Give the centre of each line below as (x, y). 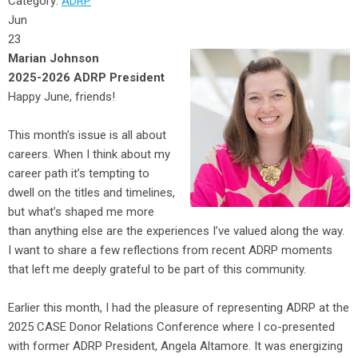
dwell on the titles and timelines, (91, 192)
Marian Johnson (54, 58)
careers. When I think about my (89, 154)
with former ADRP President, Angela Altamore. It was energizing (175, 346)
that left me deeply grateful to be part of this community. (157, 269)
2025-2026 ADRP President (86, 77)
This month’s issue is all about (87, 135)
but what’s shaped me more (81, 211)
